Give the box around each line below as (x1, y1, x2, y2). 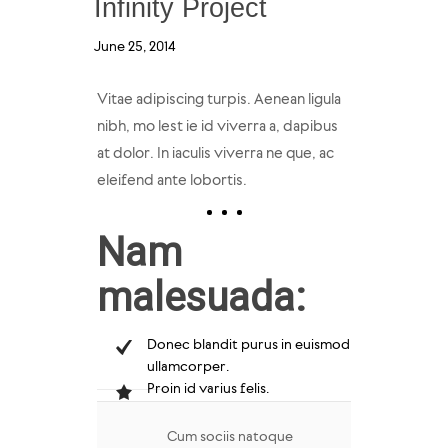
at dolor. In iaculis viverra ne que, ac (96, 146, 334, 162)
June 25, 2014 (94, 40, 176, 55)
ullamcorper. (146, 360, 229, 375)
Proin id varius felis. (146, 382, 269, 397)
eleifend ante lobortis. (96, 173, 247, 189)
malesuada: (96, 274, 306, 321)
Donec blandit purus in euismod (146, 338, 350, 353)
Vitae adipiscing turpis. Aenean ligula (96, 92, 341, 108)
